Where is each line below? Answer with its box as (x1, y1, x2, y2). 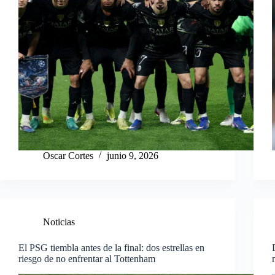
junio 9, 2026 (107, 150, 158, 161)
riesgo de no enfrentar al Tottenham (18, 253, 155, 264)
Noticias (43, 216, 75, 227)
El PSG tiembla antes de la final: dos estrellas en (18, 242, 204, 253)
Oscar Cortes (43, 150, 93, 161)
